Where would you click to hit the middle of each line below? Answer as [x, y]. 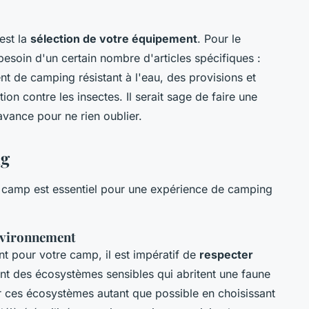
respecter [226, 255]
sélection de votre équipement [114, 39]
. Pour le [219, 39]
